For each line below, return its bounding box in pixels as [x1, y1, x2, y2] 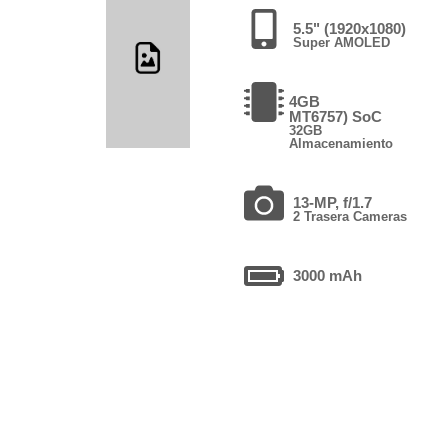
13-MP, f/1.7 [292, 193, 372, 211]
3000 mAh [292, 266, 362, 284]
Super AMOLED [292, 34, 390, 50]
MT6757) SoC [288, 107, 382, 125]
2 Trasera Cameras [292, 208, 407, 224]
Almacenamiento [288, 135, 393, 151]
